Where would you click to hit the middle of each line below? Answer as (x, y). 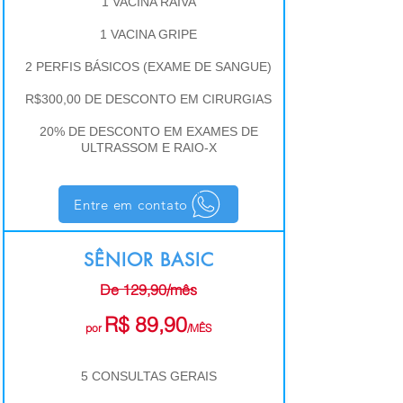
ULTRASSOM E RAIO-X (148, 148)
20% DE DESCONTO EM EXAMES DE (148, 131)
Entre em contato (131, 204)
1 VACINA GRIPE (148, 34)
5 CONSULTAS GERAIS (148, 376)
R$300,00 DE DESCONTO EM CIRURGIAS (148, 99)
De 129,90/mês (148, 290)
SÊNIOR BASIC (148, 260)
